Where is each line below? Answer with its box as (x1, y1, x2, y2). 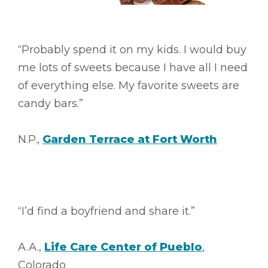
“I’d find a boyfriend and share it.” (18, 204, 195, 218)
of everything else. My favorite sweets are (18, 78, 239, 92)
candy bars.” (18, 96, 83, 110)
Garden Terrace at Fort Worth (42, 132, 217, 146)
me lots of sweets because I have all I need (18, 60, 248, 74)
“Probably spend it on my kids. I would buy (18, 42, 246, 56)
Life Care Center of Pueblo (44, 240, 202, 254)
